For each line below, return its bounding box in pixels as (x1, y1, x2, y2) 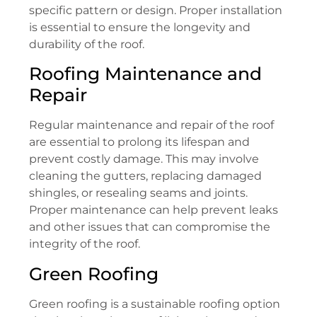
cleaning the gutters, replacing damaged (29, 169, 262, 183)
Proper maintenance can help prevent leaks (29, 203, 278, 217)
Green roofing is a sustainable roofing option (29, 296, 280, 311)
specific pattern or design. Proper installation (29, 3, 282, 17)
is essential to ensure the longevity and (29, 20, 250, 34)
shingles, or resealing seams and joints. (29, 186, 248, 200)
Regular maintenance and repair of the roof (29, 118, 274, 132)
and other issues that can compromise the (29, 220, 270, 234)
